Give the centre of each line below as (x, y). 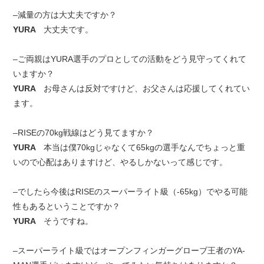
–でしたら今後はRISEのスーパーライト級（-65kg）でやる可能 (131, 192)
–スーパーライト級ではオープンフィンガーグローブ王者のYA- (129, 250)
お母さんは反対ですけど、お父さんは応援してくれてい (147, 88)
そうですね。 (69, 221)
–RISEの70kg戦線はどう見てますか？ (84, 133)
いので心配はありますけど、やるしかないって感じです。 (121, 162)
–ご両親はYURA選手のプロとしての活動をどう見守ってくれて (130, 59)
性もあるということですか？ (67, 206)
